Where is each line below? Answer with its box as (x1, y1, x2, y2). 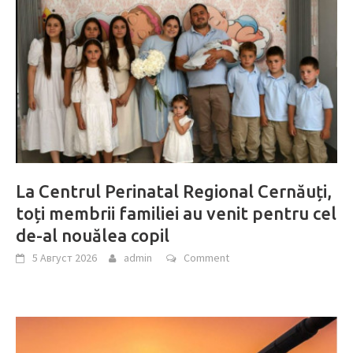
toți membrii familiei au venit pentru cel (16, 203, 336, 224)
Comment (184, 251, 229, 266)
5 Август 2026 (32, 251, 97, 266)
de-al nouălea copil (16, 225, 169, 246)
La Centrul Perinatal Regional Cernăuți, (16, 181, 332, 202)
